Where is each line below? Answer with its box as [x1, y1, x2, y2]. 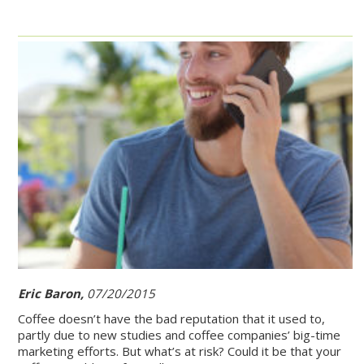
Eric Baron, [18, 285, 87, 302]
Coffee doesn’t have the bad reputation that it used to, [18, 310, 325, 327]
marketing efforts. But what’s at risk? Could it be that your [18, 343, 341, 360]
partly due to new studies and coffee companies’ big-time [18, 327, 340, 344]
